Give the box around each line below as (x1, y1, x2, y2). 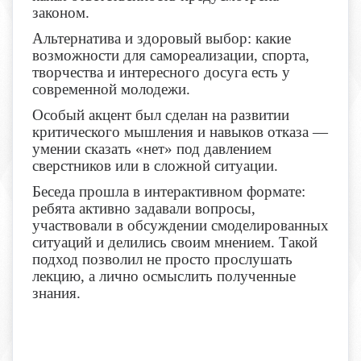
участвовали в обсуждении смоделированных (32, 217, 329, 234)
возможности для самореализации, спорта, (32, 47, 309, 64)
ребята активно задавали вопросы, (32, 200, 255, 218)
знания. (32, 284, 81, 302)
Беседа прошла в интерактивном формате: (32, 183, 305, 201)
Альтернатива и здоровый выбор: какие (32, 30, 291, 48)
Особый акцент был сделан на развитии (32, 106, 289, 124)
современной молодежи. (32, 81, 190, 98)
